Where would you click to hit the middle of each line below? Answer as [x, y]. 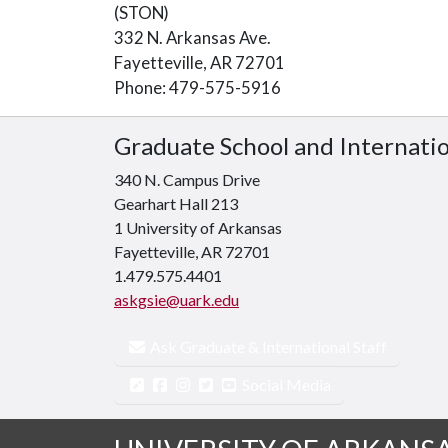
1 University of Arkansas [198, 227]
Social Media [285, 384]
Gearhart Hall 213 [176, 203]
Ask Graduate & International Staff [267, 346]
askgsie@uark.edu [176, 299]
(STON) [141, 12]
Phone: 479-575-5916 [197, 87]
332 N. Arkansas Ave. [192, 37]
